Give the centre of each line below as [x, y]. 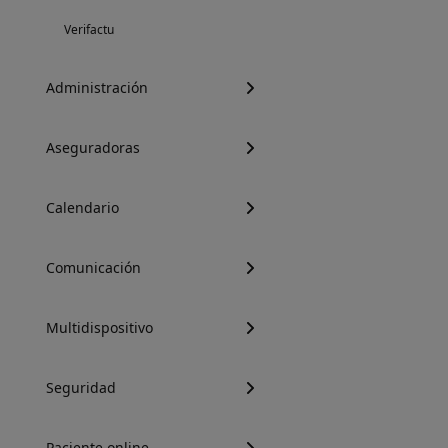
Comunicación [93, 267]
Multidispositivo [99, 327]
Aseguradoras [93, 147]
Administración [97, 87]
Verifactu [89, 29]
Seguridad [81, 387]
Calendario [82, 207]
